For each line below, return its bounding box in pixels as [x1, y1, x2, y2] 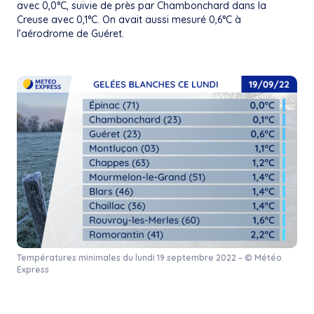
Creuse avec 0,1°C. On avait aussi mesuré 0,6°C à [17, 13, 241, 26]
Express [17, 264, 49, 275]
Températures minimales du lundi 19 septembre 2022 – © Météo [17, 252, 282, 263]
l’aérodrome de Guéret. [17, 27, 124, 40]
